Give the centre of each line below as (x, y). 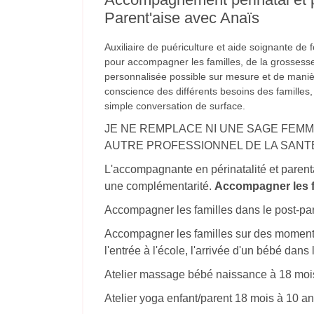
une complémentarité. (159, 186)
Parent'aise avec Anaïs (182, 18)
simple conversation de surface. (175, 106)
